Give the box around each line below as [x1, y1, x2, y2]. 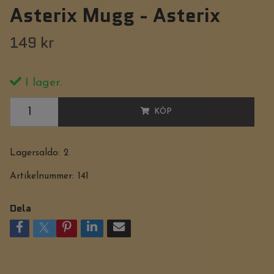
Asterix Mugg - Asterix [9, 1, 220, 29]
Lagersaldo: [9, 148, 60, 158]
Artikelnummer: [9, 171, 74, 181]
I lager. [21, 77, 62, 89]
